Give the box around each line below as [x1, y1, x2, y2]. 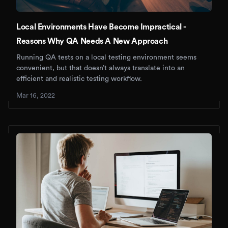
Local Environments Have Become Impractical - [16, 23, 186, 32]
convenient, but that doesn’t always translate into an [16, 65, 185, 72]
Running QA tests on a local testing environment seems [16, 54, 196, 62]
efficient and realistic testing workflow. [16, 75, 142, 83]
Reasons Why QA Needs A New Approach [16, 37, 168, 46]
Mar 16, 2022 [16, 92, 55, 99]
